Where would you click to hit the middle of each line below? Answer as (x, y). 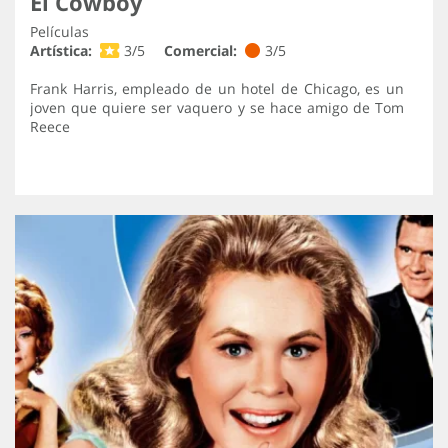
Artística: (61, 51)
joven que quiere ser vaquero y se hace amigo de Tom (217, 108)
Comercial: (200, 51)
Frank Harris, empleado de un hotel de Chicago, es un (217, 89)
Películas (59, 32)
